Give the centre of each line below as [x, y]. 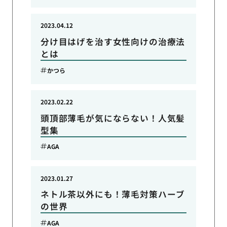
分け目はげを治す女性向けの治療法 [113, 42]
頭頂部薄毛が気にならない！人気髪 [113, 118]
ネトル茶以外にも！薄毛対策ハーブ [113, 194]
